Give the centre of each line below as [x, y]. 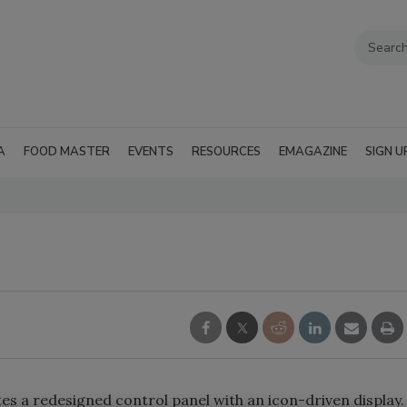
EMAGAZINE [313, 152]
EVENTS [151, 152]
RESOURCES [226, 152]
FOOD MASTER [67, 152]
